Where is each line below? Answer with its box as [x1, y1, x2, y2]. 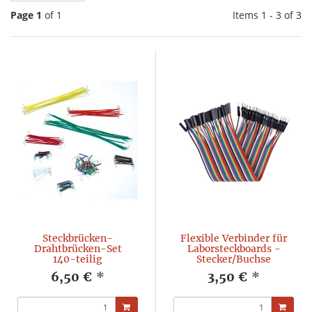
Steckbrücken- [42, 232, 113, 244]
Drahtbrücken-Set [33, 242, 122, 255]
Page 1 [10, 8, 42, 22]
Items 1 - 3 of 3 [232, 8, 302, 22]
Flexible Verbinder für [180, 232, 287, 244]
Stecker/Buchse [196, 253, 271, 265]
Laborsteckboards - [187, 242, 281, 255]
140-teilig [53, 253, 102, 265]
